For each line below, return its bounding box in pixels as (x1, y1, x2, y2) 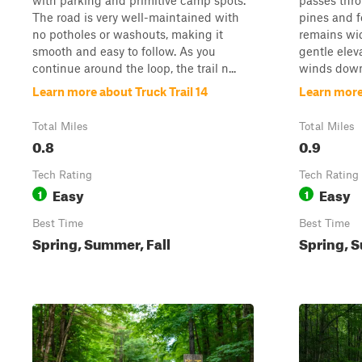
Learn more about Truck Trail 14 (32, 84, 208, 99)
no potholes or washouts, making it (32, 27, 223, 41)
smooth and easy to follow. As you (32, 44, 216, 58)
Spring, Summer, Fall (32, 231, 170, 253)
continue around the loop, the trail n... (32, 61, 236, 75)
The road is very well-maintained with (32, 10, 239, 24)
